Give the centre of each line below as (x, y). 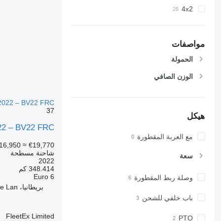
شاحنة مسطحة (33, 153)
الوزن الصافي (174, 76)
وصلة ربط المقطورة (164, 177)
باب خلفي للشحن (168, 198)
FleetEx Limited (30, 216)
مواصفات (188, 44)
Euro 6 (44, 176)
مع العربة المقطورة (165, 136)
